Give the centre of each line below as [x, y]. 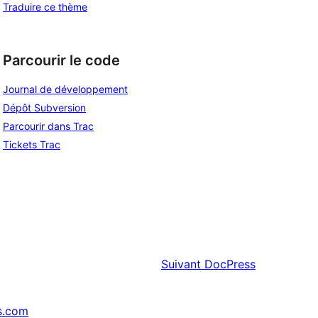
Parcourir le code [61, 60]
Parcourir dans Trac [48, 126]
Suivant [181, 264]
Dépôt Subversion [44, 108]
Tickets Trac [32, 145]
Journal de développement [65, 89]
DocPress [230, 264]
